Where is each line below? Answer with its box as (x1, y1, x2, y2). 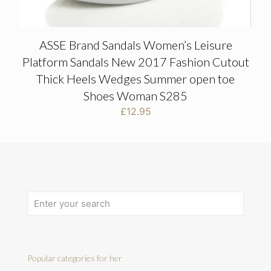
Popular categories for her (27, 253, 122, 264)
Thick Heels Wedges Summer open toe (36, 71, 235, 87)
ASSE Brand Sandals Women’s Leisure (39, 38, 232, 53)
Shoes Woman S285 (83, 88, 188, 103)
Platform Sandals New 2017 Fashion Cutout (22, 54, 249, 70)
